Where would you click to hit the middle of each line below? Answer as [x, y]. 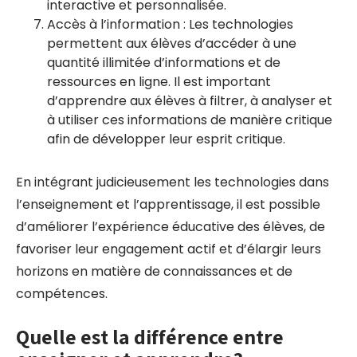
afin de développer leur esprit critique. [166, 139]
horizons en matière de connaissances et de [154, 271]
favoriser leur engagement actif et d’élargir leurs [169, 249]
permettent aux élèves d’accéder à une [172, 43]
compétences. [62, 294]
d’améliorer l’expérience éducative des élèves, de [171, 227]
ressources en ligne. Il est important [159, 82]
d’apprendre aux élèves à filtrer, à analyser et [190, 101]
